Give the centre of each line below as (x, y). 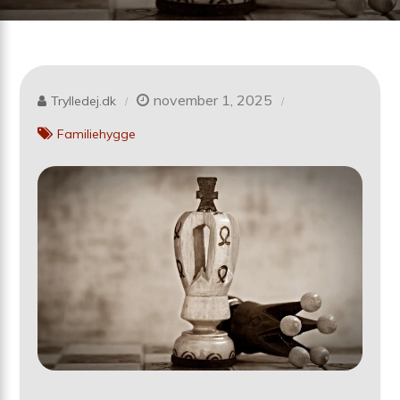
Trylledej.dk (84, 101)
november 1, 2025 (213, 100)
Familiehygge (97, 133)
